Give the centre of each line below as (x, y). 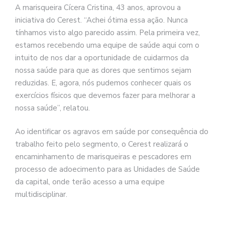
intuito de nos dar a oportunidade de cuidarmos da (102, 58)
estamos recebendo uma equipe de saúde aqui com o (107, 45)
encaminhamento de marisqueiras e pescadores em (103, 157)
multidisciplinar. (41, 195)
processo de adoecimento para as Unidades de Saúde (107, 170)
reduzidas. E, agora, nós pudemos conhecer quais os (103, 83)
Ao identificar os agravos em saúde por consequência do (112, 132)
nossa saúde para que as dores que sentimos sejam (103, 70)
